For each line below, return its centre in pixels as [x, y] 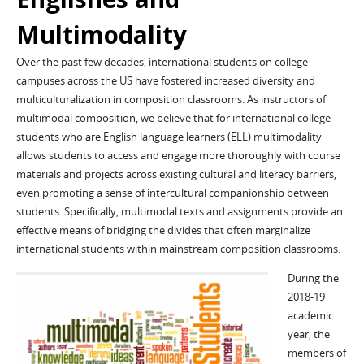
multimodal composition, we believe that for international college [173, 119]
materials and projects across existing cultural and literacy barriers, [176, 175]
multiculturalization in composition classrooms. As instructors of [171, 100]
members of [316, 353]
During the [313, 278]
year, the [308, 334]
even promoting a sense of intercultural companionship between [172, 193]
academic [310, 315]
